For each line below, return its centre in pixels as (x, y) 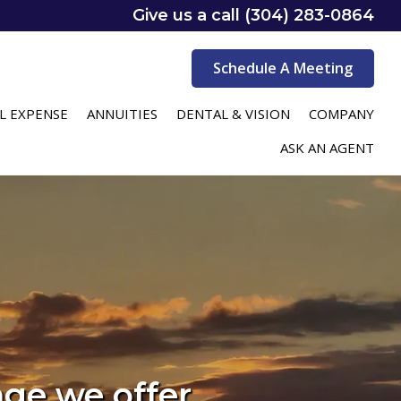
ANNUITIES (123, 114)
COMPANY (342, 114)
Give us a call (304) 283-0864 (253, 15)
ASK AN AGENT (328, 148)
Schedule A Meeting (283, 68)
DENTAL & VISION (234, 114)
